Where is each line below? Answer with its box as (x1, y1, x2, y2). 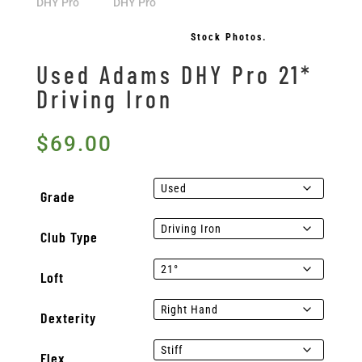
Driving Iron (36, 83, 173, 113)
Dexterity (40, 308, 96, 326)
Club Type (40, 227, 98, 246)
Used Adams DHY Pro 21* (36, 59, 313, 89)
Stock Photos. (190, 31, 267, 43)
